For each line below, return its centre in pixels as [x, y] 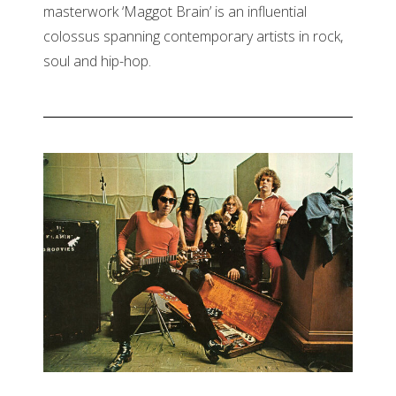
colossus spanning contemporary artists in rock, [193, 37]
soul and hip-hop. [97, 61]
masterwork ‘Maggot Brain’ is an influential [175, 12]
